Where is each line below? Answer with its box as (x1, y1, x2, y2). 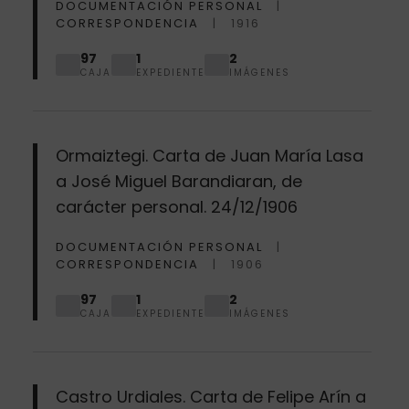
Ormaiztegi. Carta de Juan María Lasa (55, 143, 363, 167)
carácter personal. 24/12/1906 (55, 194, 298, 218)
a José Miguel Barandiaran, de (55, 169, 302, 193)
